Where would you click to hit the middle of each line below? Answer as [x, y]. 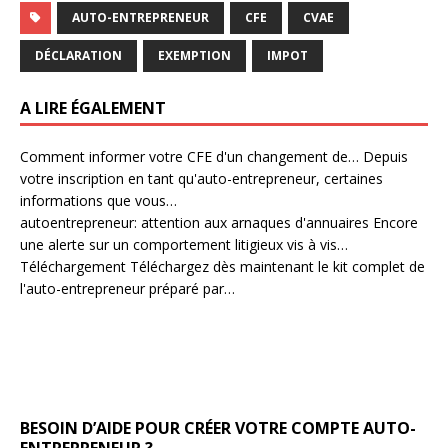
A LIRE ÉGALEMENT [93, 108]
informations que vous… [98, 200]
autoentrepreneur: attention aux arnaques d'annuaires [194, 222]
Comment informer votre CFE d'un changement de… [189, 156]
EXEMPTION [194, 55]
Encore [393, 222]
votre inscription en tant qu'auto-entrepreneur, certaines [201, 178]
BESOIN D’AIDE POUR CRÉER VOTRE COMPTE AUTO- [218, 428]
